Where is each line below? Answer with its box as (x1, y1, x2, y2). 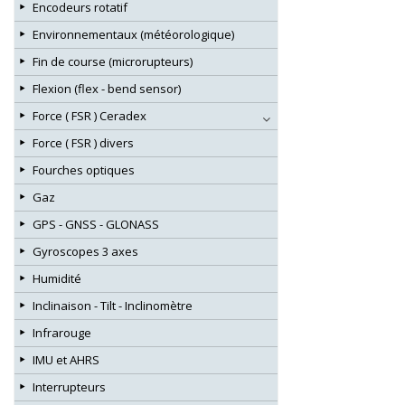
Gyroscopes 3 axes (33, 242, 138, 259)
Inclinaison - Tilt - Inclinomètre (33, 297, 193, 314)
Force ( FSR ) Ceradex (33, 107, 146, 124)
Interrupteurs (33, 378, 106, 395)
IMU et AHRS (33, 351, 99, 368)
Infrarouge (33, 324, 91, 341)
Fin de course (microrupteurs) (33, 52, 193, 70)
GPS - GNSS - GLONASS (33, 215, 159, 232)
